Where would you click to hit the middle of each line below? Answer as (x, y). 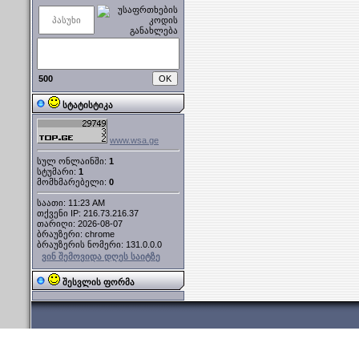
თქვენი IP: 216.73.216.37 (88, 214)
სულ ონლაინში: (73, 161)
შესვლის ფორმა (99, 282)
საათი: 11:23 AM (71, 203)
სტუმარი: (58, 171)
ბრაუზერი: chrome (76, 234)
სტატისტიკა (88, 105)
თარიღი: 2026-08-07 (80, 224)
